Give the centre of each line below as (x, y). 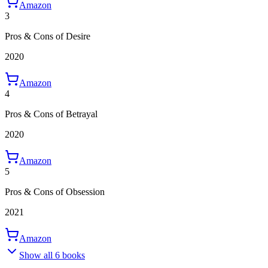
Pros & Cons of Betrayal (51, 114)
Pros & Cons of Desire (48, 36)
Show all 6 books (52, 255)
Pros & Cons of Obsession (55, 192)
